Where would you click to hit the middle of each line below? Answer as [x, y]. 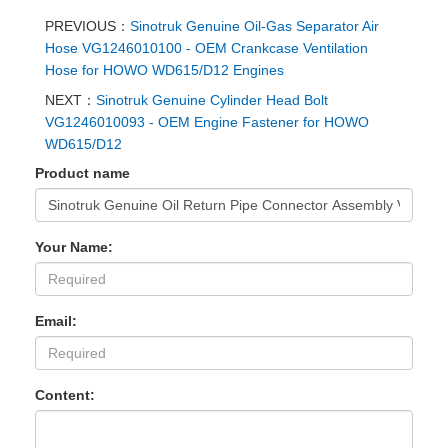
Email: [56, 321]
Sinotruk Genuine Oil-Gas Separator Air [254, 26]
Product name [82, 173]
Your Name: [74, 247]
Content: [65, 395]
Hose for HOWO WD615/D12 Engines [164, 70]
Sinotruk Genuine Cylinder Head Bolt [212, 100]
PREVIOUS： [87, 26]
